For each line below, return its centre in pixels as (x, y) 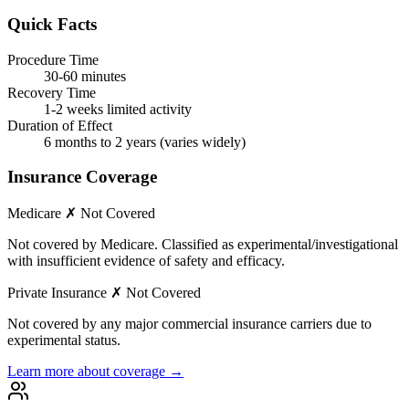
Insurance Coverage (82, 177)
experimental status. (64, 341)
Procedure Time (53, 59)
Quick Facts (52, 24)
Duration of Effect (60, 125)
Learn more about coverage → (95, 372)
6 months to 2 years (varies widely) (145, 142)
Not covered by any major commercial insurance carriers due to (189, 324)
